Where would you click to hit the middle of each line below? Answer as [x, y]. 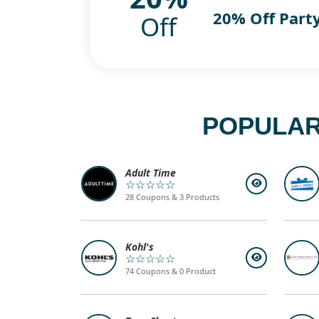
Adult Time [151, 173]
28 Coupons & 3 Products [173, 197]
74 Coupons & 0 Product [171, 271]
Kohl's [140, 247]
